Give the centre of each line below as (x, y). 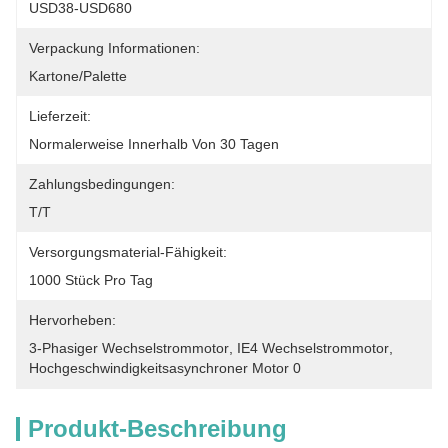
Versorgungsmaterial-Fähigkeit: (128, 252)
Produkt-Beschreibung (157, 428)
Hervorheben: (72, 320)
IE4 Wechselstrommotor (313, 348)
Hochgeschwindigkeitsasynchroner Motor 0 (165, 368)
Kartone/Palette (78, 76)
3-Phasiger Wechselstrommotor (129, 348)
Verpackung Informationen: (114, 48)
